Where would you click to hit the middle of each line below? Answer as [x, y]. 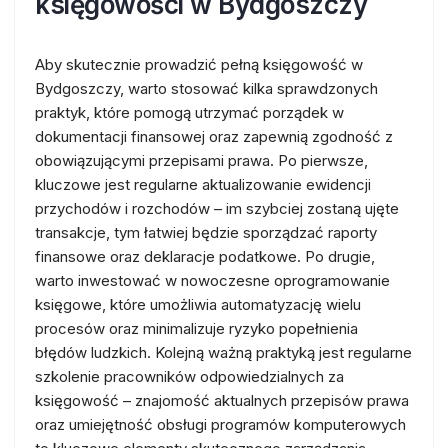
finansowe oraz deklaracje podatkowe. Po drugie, [205, 256]
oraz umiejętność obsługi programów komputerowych [220, 424]
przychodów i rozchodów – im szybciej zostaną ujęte [217, 208]
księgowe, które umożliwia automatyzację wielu [198, 304]
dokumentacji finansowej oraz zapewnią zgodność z [214, 136]
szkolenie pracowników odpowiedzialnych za [189, 376]
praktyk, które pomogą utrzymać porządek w [189, 112]
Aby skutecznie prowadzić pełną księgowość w [199, 64]
